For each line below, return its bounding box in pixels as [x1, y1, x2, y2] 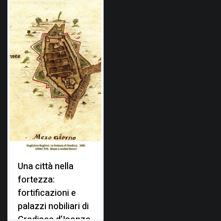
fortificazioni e [18, 186, 76, 200]
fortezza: [18, 173, 55, 186]
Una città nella [18, 159, 74, 173]
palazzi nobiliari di [18, 199, 89, 213]
